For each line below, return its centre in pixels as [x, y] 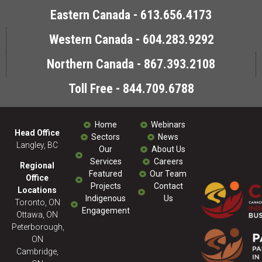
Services [106, 161]
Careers [168, 161]
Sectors [106, 137]
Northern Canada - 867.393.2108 [131, 64]
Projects [106, 186]
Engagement [106, 211]
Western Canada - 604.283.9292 [131, 39]
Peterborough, [38, 227]
